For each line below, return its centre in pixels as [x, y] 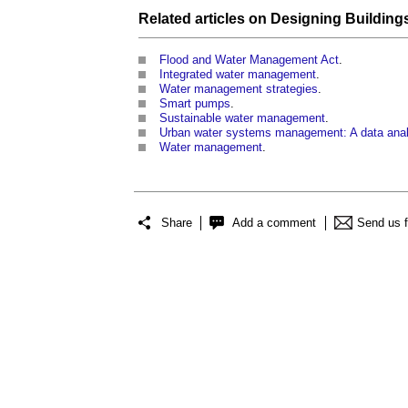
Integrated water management [238, 74]
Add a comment [274, 223]
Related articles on [204, 18]
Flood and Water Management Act [249, 59]
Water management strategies [239, 88]
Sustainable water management [242, 117]
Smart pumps [195, 103]
